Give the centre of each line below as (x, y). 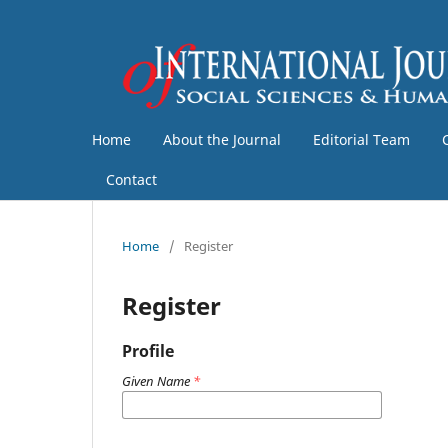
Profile (148, 350)
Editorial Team (361, 139)
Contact (131, 179)
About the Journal (222, 139)
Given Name (157, 380)
